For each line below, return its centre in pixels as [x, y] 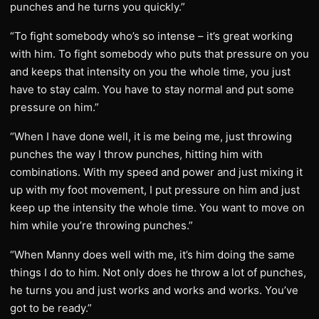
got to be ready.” [51, 308]
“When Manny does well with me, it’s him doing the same [152, 255]
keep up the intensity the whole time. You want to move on [157, 208]
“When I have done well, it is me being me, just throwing [151, 136]
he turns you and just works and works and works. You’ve [154, 290]
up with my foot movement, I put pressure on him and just [155, 190]
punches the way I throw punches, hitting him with [136, 154]
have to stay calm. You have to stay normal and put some [152, 89]
